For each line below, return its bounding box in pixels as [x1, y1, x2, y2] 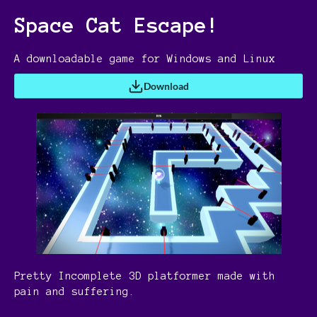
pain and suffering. [14, 286, 142, 297]
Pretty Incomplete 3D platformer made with [14, 270, 275, 282]
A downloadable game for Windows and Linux [14, 53, 275, 64]
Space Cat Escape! [14, 14, 219, 37]
